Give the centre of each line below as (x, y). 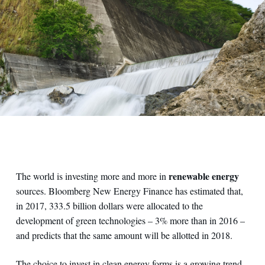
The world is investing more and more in (92, 176)
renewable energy (203, 176)
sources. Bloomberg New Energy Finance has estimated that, (129, 191)
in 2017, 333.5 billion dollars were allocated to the (109, 206)
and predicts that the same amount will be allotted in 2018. (124, 235)
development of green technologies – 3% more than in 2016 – (130, 220)
